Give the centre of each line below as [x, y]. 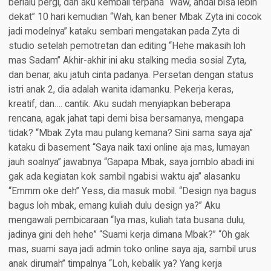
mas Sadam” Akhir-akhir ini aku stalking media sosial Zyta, [127, 61]
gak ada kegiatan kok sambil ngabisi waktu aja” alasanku [124, 177]
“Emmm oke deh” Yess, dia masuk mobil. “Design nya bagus [132, 191]
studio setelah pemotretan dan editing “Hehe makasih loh [127, 46]
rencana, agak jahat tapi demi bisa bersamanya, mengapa [126, 119]
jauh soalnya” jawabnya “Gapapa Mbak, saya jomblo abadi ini [131, 162]
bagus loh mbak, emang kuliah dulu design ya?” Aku [114, 206]
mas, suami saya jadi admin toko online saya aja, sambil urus [132, 250]
